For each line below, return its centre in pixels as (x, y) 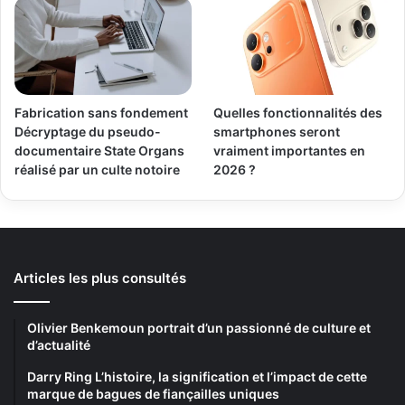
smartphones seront (277, 131)
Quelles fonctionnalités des (298, 112)
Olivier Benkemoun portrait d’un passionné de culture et (199, 327)
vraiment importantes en (290, 150)
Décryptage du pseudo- (88, 131)
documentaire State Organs (99, 150)
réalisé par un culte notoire (97, 169)
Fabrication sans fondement (101, 112)
